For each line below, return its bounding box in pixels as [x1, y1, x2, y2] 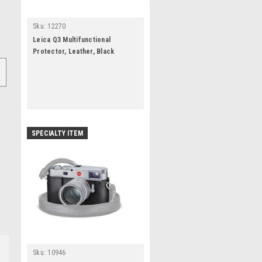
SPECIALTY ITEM [32, 129, 83, 137]
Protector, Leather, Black [33, 47, 115, 56]
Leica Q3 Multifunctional [33, 36, 111, 44]
